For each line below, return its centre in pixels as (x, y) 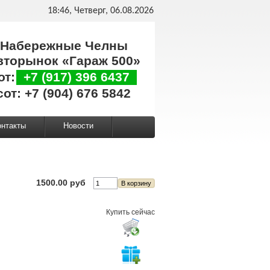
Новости (78, 126)
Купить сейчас (130, 212)
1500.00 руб (61, 183)
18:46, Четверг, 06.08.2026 (101, 11)
